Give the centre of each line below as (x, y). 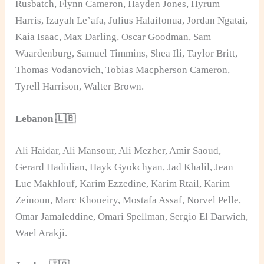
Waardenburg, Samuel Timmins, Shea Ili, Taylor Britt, (127, 53)
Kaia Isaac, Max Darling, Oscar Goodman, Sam (113, 37)
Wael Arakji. (42, 233)
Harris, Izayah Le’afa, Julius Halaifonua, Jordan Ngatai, (132, 20)
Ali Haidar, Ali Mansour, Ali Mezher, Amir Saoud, (118, 150)
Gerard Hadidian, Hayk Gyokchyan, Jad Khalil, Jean (125, 167)
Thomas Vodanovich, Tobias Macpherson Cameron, (123, 70)
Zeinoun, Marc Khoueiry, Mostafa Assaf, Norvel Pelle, (128, 200)
